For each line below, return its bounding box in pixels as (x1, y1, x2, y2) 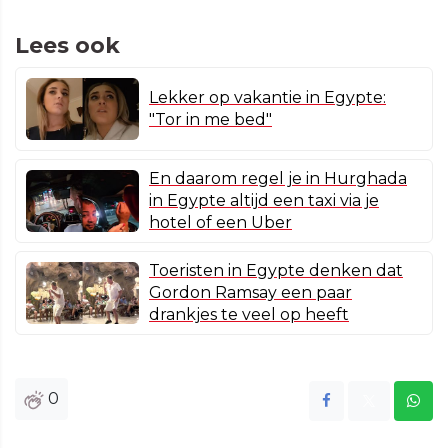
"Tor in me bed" (149, 110, 272, 130)
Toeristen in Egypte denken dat (149, 261, 403, 281)
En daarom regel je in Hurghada (149, 169, 407, 189)
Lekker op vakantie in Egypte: (149, 88, 386, 108)
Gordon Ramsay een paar (149, 283, 352, 303)
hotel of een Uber (149, 213, 292, 233)
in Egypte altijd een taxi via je (149, 191, 379, 211)
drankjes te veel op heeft (149, 305, 349, 325)
